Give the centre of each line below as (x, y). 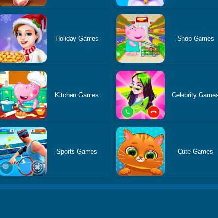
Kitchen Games (77, 95)
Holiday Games (77, 38)
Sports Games (77, 151)
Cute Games (196, 151)
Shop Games (195, 38)
